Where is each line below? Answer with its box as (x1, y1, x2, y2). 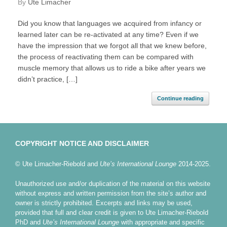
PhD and (15, 218, 43, 226)
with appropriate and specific (119, 218, 205, 226)
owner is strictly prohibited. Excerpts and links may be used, (15, 199, 193, 207)
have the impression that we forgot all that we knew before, (18, 42, 207, 50)
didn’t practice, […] (18, 75, 78, 84)
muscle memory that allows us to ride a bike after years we (18, 64, 206, 72)
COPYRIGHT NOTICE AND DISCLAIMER (15, 139, 149, 148)
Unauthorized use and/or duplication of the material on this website (15, 179, 210, 187)
